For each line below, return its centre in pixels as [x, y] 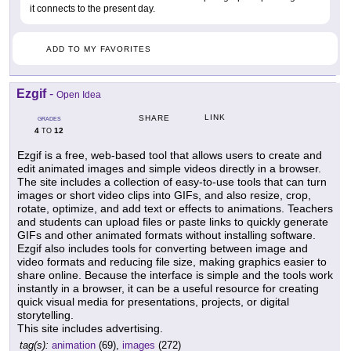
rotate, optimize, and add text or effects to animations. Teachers [175, 208]
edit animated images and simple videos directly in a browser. [169, 168]
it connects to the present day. [92, 8]
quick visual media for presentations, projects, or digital [153, 301]
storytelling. [45, 315]
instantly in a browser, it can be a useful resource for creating [168, 288]
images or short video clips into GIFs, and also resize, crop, [164, 195]
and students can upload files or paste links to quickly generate [173, 221]
